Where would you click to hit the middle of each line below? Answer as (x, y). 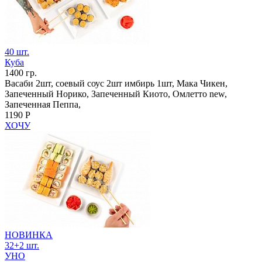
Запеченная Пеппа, (43, 104)
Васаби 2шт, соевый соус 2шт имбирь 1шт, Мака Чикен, (116, 83)
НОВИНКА (29, 235)
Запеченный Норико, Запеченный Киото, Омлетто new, (116, 94)
